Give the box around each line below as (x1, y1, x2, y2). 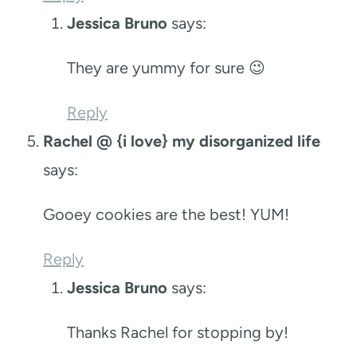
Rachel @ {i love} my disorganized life (43, 131, 320, 151)
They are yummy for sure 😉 (67, 57, 265, 77)
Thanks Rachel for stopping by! (67, 322, 288, 342)
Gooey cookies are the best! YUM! (43, 204, 289, 224)
